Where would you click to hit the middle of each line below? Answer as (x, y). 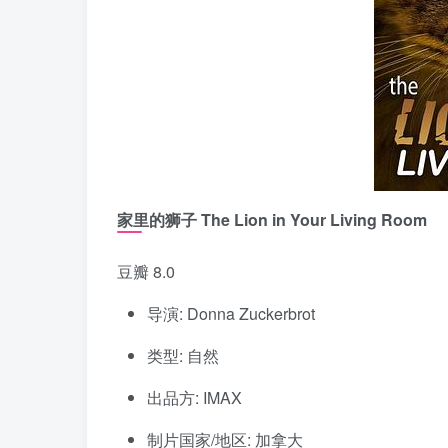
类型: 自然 (183, 356)
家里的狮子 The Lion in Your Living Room (272, 220)
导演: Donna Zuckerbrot (231, 314)
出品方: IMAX (194, 398)
